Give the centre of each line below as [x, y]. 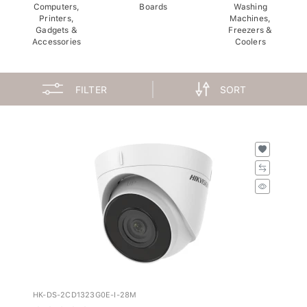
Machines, [250, 15]
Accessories [57, 38]
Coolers [250, 38]
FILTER [91, 86]
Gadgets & [57, 26]
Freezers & [250, 26]
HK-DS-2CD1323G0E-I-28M [85, 291]
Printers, [57, 15]
